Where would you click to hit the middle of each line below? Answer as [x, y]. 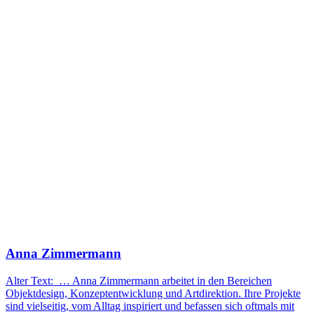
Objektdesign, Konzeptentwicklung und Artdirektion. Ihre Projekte [153, 293]
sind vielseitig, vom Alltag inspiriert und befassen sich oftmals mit [150, 306]
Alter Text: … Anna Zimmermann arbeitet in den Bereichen [139, 280]
